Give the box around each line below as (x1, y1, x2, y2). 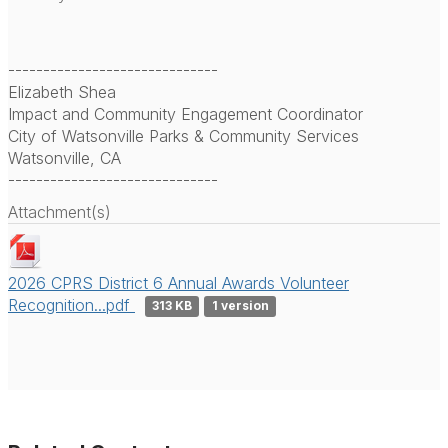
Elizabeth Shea (8, 81, 116, 102)
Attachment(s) (8, 201, 111, 222)
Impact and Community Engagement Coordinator (8, 103, 363, 124)
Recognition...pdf (8, 294, 135, 315)
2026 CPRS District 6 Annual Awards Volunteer (8, 272, 349, 293)
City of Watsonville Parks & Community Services (8, 125, 359, 146)
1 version (211, 298, 269, 314)
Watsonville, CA (8, 147, 121, 168)
